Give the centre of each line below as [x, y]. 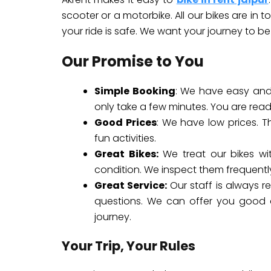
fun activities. [125, 138]
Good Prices [126, 122]
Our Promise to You [133, 61]
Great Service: [131, 185]
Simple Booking [135, 91]
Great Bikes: [126, 154]
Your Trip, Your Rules [129, 246]
